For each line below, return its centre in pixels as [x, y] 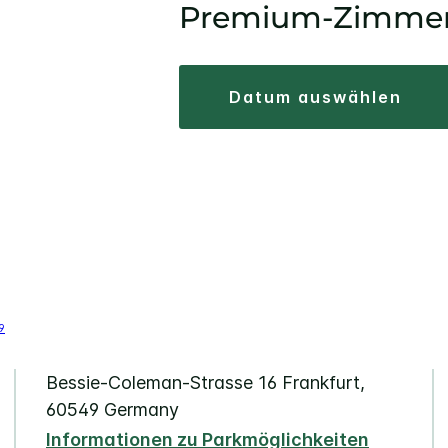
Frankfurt [321, 383]
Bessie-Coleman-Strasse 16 [161, 383]
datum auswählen [322, 97]
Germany [141, 410]
